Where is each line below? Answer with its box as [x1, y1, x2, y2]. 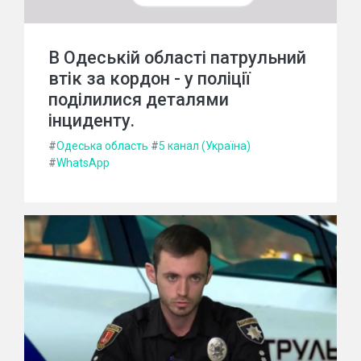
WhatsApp [56, 156, 110, 169]
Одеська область [56, 139, 148, 152]
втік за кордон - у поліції [48, 68, 251, 89]
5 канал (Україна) [159, 139, 251, 152]
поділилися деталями [48, 89, 229, 110]
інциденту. [48, 110, 135, 131]
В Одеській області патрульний [48, 47, 306, 68]
